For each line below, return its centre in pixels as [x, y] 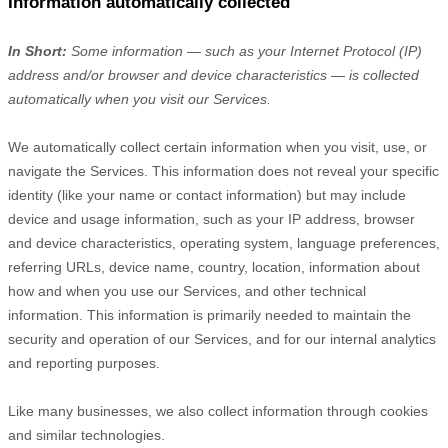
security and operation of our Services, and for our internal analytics [222, 339]
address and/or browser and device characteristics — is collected [213, 75]
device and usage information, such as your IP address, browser [211, 219]
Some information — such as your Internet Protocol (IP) [246, 51]
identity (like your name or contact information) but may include [207, 195]
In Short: [37, 51]
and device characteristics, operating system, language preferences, [224, 243]
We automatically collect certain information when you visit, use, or [217, 147]
